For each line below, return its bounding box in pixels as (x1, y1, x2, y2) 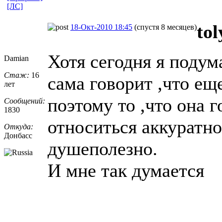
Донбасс (4, 131, 32, 140)
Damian (4, 54, 29, 62)
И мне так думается (48, 160, 204, 181)
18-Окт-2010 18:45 (70, 22, 132, 31)
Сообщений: (4, 96, 45, 105)
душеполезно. (48, 138, 158, 159)
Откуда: (4, 122, 33, 131)
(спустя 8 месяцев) (134, 22, 197, 31)
